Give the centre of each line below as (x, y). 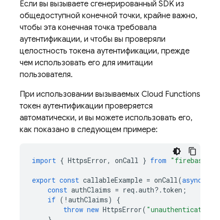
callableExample (113, 180)
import (44, 160)
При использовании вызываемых (81, 94)
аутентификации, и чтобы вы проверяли (93, 39)
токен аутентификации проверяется (86, 106)
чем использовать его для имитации (86, 63)
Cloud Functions (171, 94)
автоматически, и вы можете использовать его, (106, 118)
